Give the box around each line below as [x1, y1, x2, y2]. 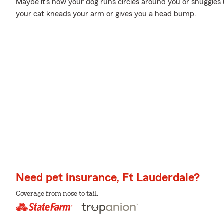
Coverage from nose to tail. [16, 190, 98, 198]
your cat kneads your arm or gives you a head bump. [16, 10, 196, 18]
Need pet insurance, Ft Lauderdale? [16, 172, 200, 184]
